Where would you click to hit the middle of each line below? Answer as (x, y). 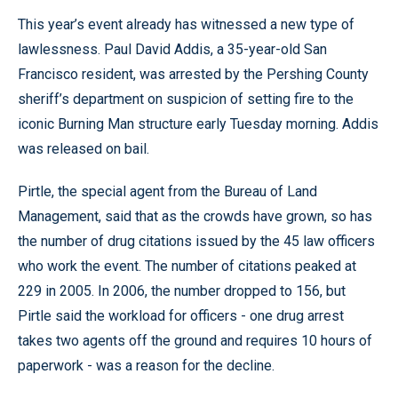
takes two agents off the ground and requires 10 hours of (195, 341)
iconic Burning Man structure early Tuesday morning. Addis (198, 124)
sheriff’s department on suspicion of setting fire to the (186, 99)
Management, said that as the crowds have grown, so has (195, 216)
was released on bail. (84, 149)
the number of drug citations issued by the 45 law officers (196, 241)
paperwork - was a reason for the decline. (146, 366)
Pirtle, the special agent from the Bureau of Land (167, 191)
